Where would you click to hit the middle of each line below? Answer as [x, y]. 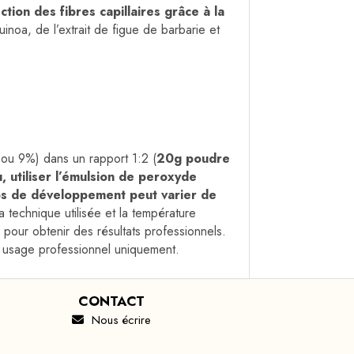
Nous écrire [118, 320]
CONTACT [112, 301]
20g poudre [193, 159]
